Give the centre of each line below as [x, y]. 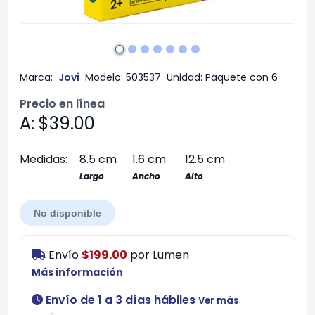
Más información [77, 272]
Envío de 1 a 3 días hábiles [121, 300]
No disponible [67, 213]
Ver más [219, 301]
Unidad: [185, 77]
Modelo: [104, 77]
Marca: [36, 77]
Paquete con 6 [242, 77]
